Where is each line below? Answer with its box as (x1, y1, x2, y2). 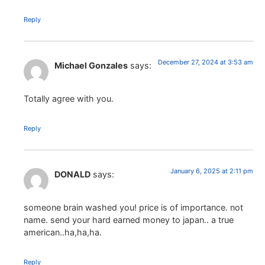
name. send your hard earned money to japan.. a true (24, 215, 234, 225)
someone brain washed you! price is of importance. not (24, 202, 243, 213)
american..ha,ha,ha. (24, 227, 102, 238)
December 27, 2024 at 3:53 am (158, 57, 253, 66)
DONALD (54, 169, 91, 179)
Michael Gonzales (54, 60, 128, 70)
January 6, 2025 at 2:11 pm (170, 166, 253, 175)
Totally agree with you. (24, 93, 114, 104)
